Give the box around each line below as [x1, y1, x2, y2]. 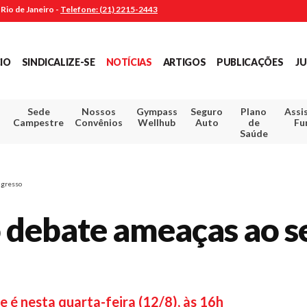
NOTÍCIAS [106, 56, 152, 68]
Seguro [191, 105, 223, 117]
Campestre [13, 116, 64, 128]
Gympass [136, 105, 177, 117]
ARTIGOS [162, 56, 206, 68]
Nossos [82, 105, 116, 117]
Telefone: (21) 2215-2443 [60, 4, 158, 14]
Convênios [75, 116, 123, 128]
